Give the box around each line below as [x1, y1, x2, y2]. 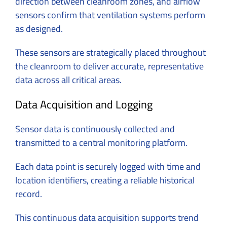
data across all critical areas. [15, 71, 122, 88]
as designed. [15, 20, 63, 37]
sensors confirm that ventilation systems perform [15, 6, 205, 23]
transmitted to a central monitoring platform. [15, 134, 190, 151]
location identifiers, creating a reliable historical [15, 171, 195, 188]
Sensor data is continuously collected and [15, 120, 175, 137]
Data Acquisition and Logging [15, 93, 153, 115]
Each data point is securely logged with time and [15, 158, 201, 175]
